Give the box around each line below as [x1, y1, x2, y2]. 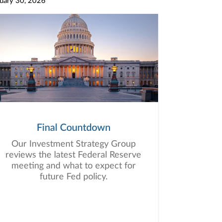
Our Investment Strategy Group [11, 140, 136, 149]
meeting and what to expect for [11, 162, 136, 170]
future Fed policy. [39, 172, 108, 181]
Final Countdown [36, 123, 111, 133]
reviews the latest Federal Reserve [5, 151, 141, 160]
